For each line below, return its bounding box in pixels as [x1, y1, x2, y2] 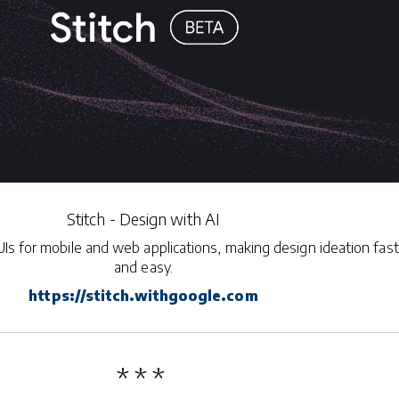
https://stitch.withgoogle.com [28, 286, 258, 305]
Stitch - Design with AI [67, 208, 220, 229]
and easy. [114, 257, 173, 276]
